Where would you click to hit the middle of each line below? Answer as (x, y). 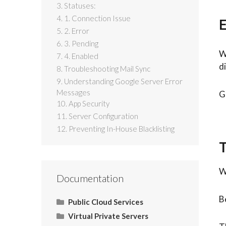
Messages (73, 92)
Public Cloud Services (105, 202)
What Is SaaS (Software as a (124, 216)
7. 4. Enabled (77, 56)
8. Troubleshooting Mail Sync (103, 68)
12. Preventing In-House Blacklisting (116, 128)
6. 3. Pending (77, 43)
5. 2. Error (73, 31)
